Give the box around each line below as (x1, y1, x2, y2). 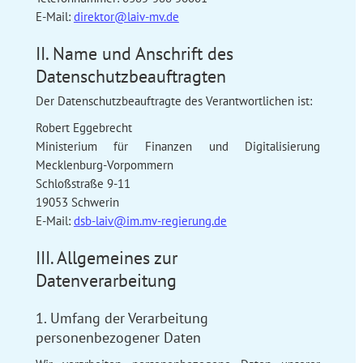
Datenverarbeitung (35, 269, 177, 292)
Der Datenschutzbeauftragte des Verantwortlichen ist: (35, 92, 312, 109)
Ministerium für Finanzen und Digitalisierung (35, 138, 321, 154)
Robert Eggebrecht (35, 119, 132, 135)
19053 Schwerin (35, 194, 119, 210)
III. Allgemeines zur (35, 246, 177, 269)
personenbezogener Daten (35, 327, 201, 347)
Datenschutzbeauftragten (35, 65, 226, 88)
